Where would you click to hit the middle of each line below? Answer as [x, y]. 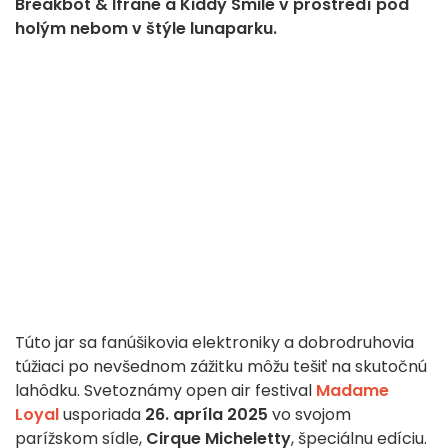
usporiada [100, 415]
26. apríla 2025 [204, 415]
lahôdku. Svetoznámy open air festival [165, 391]
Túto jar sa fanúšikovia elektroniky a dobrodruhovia [214, 343]
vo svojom [309, 415]
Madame [352, 391]
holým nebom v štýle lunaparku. [146, 29]
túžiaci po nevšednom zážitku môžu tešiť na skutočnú [221, 367]
